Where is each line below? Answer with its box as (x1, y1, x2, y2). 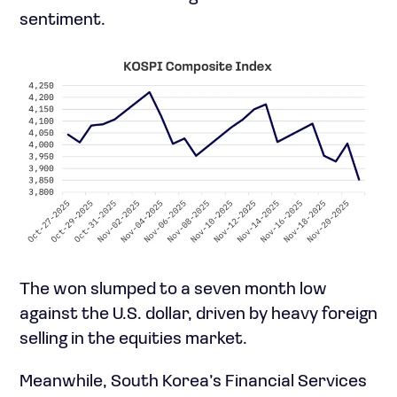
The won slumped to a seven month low (19, 280, 327, 299)
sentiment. (19, 11, 105, 29)
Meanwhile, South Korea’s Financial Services (19, 372, 367, 391)
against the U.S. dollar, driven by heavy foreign (19, 305, 378, 323)
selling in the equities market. (19, 330, 247, 348)
